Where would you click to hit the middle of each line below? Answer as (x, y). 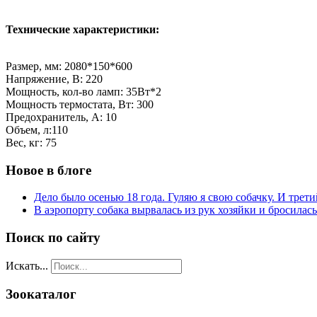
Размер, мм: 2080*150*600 (69, 66)
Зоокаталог (41, 294)
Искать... (27, 265)
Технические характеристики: (82, 29)
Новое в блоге (48, 170)
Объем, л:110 (37, 129)
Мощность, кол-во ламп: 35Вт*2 (83, 91)
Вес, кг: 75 (31, 142)
